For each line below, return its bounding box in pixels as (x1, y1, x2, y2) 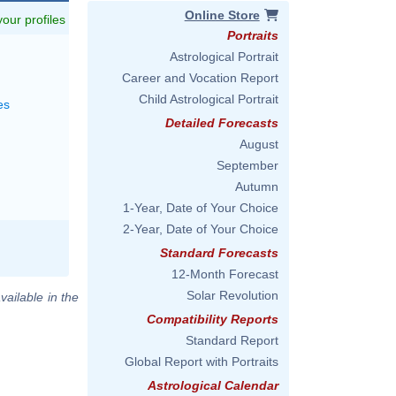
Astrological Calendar (148, 378, 278, 392)
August (240, 137, 278, 151)
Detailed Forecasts (165, 116, 278, 130)
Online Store (184, 8, 260, 22)
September (217, 158, 278, 172)
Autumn (235, 179, 278, 194)
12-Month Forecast (171, 267, 278, 281)
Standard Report (186, 333, 278, 347)
